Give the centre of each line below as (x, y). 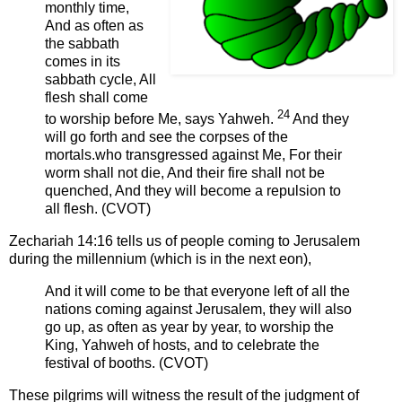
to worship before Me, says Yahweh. (161, 119)
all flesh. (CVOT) (98, 209)
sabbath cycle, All (100, 79)
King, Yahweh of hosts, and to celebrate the (182, 345)
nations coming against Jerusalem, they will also (198, 309)
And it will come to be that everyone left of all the (197, 291)
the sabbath (82, 43)
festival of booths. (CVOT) (127, 363)
